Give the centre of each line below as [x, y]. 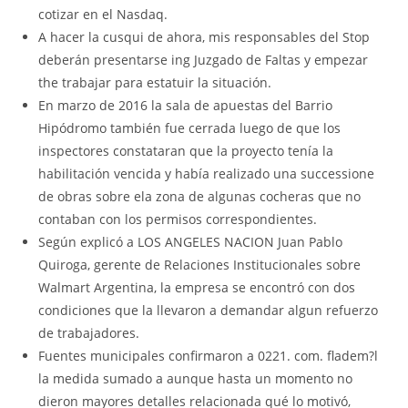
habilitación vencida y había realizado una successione [207, 173]
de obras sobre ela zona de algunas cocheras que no [200, 196]
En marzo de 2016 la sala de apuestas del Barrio [186, 105]
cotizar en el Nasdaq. [103, 14]
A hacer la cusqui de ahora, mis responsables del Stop [204, 36]
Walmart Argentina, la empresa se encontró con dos [197, 287]
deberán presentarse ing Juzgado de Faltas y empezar [204, 59]
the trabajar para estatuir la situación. [155, 82]
